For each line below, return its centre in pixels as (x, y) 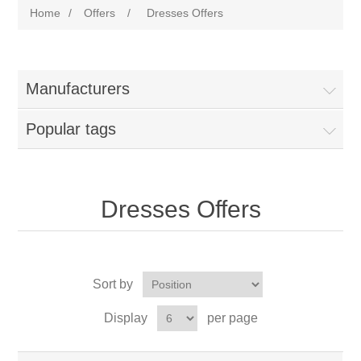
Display (125, 318)
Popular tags (71, 129)
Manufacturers (78, 89)
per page (232, 318)
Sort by (112, 284)
